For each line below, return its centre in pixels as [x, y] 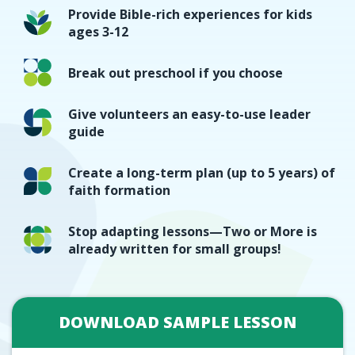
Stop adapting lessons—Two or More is [193, 232]
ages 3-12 [98, 32]
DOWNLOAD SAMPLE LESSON [177, 323]
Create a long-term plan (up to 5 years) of [202, 173]
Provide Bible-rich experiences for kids [190, 15]
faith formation [119, 191]
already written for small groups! [175, 249]
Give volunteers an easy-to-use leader [189, 115]
